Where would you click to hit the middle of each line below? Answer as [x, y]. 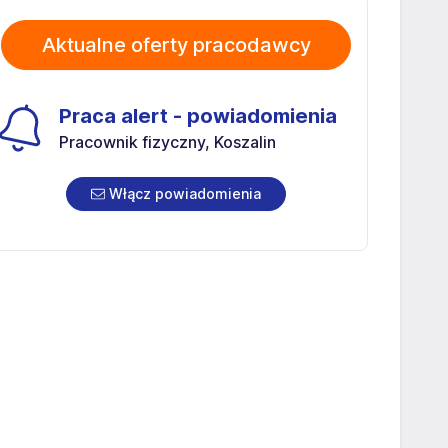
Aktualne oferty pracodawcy [176, 44]
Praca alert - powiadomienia [198, 115]
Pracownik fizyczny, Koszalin [167, 141]
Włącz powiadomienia [183, 193]
